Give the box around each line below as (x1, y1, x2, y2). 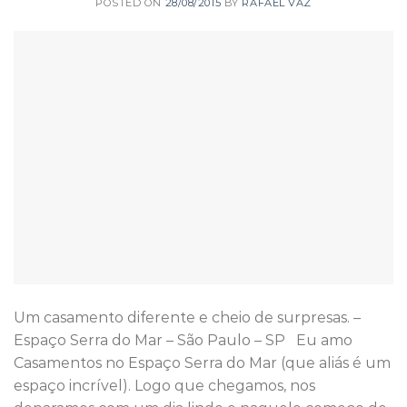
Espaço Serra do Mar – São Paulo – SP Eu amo (14, 331, 352, 349)
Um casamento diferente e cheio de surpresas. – (14, 308, 361, 326)
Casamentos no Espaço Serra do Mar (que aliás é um (14, 353, 391, 372)
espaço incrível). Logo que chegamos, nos (14, 376, 315, 394)
